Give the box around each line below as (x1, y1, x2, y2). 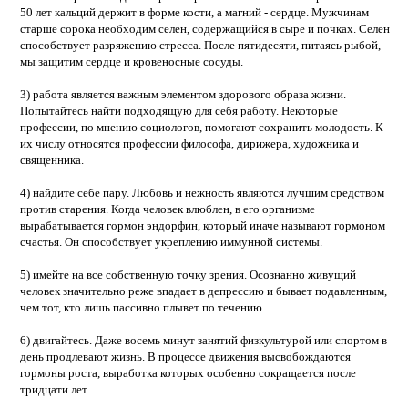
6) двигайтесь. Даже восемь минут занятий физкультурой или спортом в (19, 332, 387, 347)
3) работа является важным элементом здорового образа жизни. (19, 87, 346, 101)
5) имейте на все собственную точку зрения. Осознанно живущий (19, 267, 356, 281)
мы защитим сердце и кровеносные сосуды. (19, 54, 243, 68)
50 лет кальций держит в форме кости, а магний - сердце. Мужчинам (19, 5, 369, 19)
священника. (19, 152, 84, 167)
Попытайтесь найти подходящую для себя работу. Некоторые (19, 103, 338, 117)
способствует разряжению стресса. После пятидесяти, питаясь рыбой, (19, 37, 381, 52)
